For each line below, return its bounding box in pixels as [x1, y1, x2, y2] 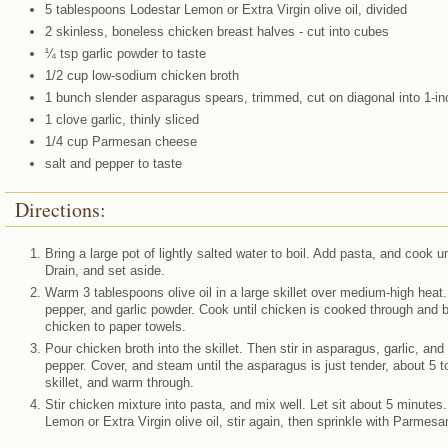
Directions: [14, 196, 106, 223]
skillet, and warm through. [44, 375, 194, 390]
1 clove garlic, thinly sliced [44, 112, 199, 127]
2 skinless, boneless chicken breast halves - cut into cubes [44, 24, 389, 39]
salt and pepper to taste [44, 156, 182, 171]
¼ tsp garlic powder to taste [44, 46, 206, 61]
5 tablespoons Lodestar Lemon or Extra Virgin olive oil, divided [44, 2, 407, 17]
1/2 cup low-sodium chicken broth [44, 68, 239, 83]
